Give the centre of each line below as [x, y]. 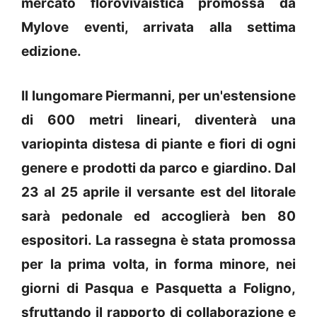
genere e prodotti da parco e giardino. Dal [158, 168]
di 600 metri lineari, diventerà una [158, 120]
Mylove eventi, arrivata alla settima [158, 28]
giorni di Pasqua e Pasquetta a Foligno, [158, 288]
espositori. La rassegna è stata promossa [158, 240]
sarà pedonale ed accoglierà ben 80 [158, 216]
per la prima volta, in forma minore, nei [158, 264]
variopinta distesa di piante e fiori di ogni [158, 144]
